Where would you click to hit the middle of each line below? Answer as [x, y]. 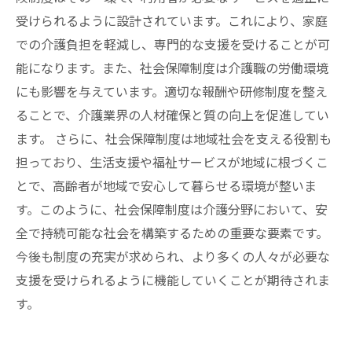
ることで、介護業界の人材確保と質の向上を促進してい [172, 116]
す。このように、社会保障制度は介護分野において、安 [172, 210]
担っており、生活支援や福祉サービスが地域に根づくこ [172, 163]
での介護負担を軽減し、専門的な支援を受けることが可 [173, 45]
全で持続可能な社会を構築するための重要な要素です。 [172, 234]
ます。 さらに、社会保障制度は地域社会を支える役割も [174, 139]
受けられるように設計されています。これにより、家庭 [172, 22]
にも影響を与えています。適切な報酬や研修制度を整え [172, 92]
